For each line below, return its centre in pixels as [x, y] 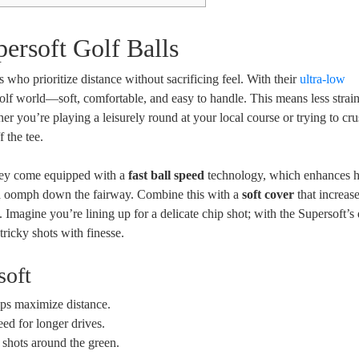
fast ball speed [167, 175]
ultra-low [323, 79]
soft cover [268, 194]
